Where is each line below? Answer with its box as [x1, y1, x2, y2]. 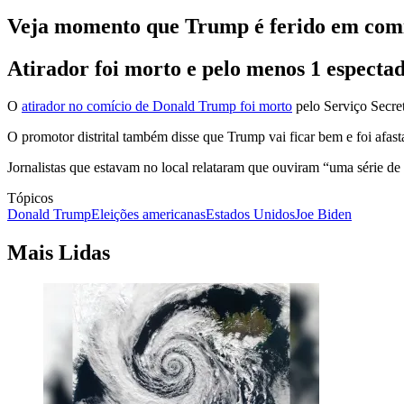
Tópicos [7, 190, 53, 207]
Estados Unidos [206, 207, 295, 223]
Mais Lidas [7, 241, 110, 265]
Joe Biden [295, 207, 352, 223]
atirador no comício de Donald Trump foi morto [22, 98, 292, 115]
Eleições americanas [91, 207, 206, 223]
